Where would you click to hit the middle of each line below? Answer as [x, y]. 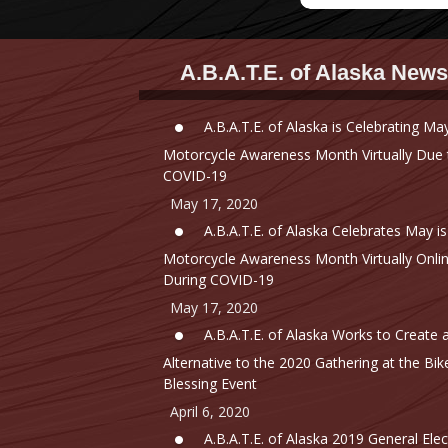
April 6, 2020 [210, 412]
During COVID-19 [219, 280]
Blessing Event [210, 384]
